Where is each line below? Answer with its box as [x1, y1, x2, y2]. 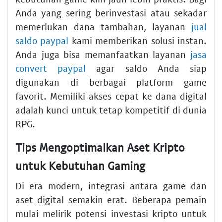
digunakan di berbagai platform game [15, 76, 207, 88]
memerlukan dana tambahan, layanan [15, 21, 191, 33]
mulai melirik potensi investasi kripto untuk [15, 207, 207, 219]
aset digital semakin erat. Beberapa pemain [15, 193, 207, 205]
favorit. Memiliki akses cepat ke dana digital [15, 90, 207, 102]
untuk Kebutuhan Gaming [15, 159, 145, 173]
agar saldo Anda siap [86, 62, 207, 74]
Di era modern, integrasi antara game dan [15, 179, 207, 191]
